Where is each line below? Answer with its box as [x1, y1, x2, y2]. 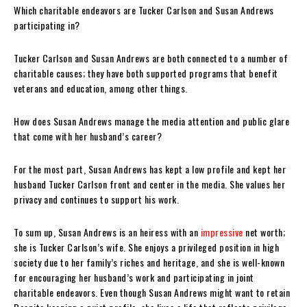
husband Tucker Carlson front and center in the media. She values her [14, 176, 285, 191]
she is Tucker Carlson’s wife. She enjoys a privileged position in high [14, 239, 279, 254]
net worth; [243, 224, 285, 239]
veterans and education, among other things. [14, 80, 188, 95]
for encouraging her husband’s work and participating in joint [14, 269, 254, 284]
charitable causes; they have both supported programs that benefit [14, 65, 278, 80]
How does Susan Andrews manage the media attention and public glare [14, 113, 289, 128]
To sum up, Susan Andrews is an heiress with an [14, 224, 201, 239]
